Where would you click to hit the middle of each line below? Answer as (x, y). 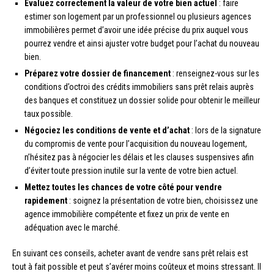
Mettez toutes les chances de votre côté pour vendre (123, 187)
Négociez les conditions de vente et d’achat (107, 130)
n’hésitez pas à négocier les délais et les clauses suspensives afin (139, 157)
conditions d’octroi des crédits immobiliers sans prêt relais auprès (139, 87)
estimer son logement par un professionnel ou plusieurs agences (138, 16)
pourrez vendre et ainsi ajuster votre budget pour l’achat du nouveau (142, 43)
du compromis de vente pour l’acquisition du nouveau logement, (136, 143)
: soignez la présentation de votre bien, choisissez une (163, 200)
